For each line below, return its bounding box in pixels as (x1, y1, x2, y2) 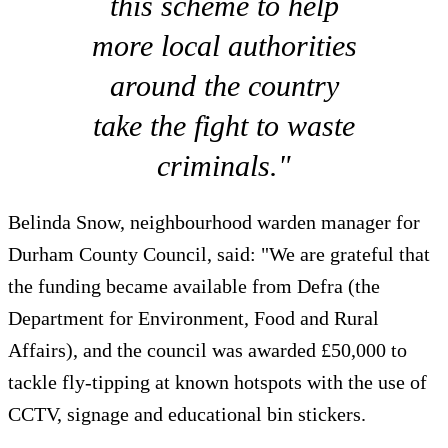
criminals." (157, 148, 291, 182)
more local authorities (91, 28, 357, 62)
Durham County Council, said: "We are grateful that (8, 242, 430, 265)
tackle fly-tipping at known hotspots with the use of (8, 370, 427, 393)
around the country (109, 68, 339, 102)
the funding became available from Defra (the (8, 274, 380, 297)
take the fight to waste (93, 108, 355, 142)
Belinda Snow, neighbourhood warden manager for (8, 210, 420, 233)
